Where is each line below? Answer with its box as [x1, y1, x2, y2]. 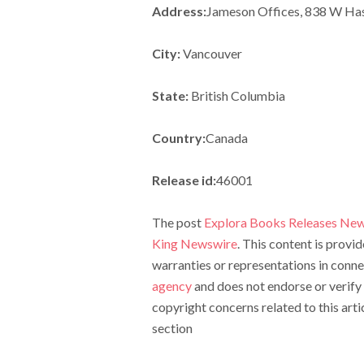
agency [151, 278, 192, 293]
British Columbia [188, 88, 285, 103]
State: [151, 88, 188, 103]
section [151, 320, 193, 336]
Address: [151, 3, 206, 19]
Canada [205, 130, 248, 145]
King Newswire [151, 236, 237, 251]
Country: [151, 130, 206, 145]
